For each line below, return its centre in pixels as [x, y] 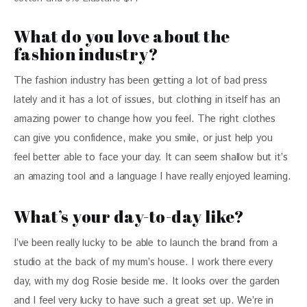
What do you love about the [122, 37]
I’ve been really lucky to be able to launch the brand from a [147, 243]
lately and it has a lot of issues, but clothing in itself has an [149, 100]
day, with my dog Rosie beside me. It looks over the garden [149, 282]
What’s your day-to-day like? [129, 217]
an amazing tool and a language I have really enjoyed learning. [152, 177]
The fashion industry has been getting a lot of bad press [142, 81]
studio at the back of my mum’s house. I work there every [145, 262]
